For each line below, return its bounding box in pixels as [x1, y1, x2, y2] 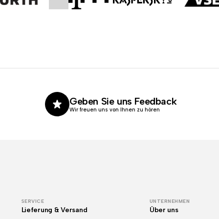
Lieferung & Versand [21, 206, 88, 214]
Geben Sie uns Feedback [69, 95, 177, 107]
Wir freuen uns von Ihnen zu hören [69, 106, 160, 113]
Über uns [149, 206, 178, 214]
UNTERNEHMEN [149, 198, 190, 204]
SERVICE [21, 198, 44, 204]
